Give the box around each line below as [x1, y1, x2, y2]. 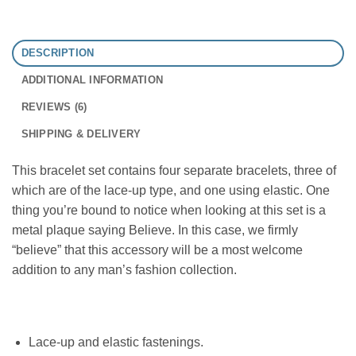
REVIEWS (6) [21, 100, 87, 113]
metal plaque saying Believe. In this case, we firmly [12, 222, 298, 237]
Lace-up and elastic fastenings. [28, 335, 203, 350]
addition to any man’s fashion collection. [12, 262, 237, 277]
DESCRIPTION [21, 46, 95, 59]
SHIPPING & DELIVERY [21, 127, 141, 140]
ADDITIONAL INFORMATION [21, 73, 164, 86]
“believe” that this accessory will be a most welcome [12, 242, 303, 257]
